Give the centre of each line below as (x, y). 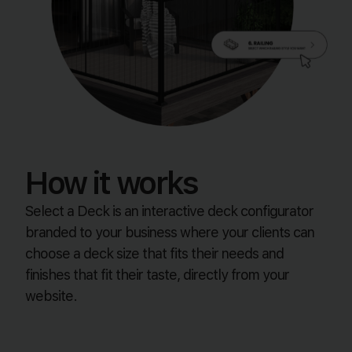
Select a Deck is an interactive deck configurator (170, 211)
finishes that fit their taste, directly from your (158, 275)
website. (51, 296)
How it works (112, 183)
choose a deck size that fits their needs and (155, 254)
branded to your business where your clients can (170, 233)
